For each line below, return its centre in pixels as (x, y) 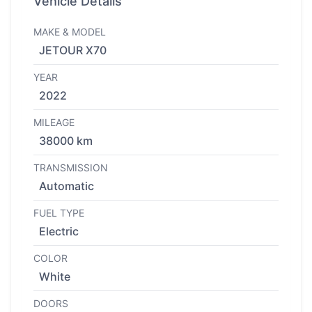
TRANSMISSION (71, 167)
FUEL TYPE (59, 213)
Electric (59, 231)
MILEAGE (54, 122)
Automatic (67, 186)
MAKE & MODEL (70, 32)
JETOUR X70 (73, 50)
